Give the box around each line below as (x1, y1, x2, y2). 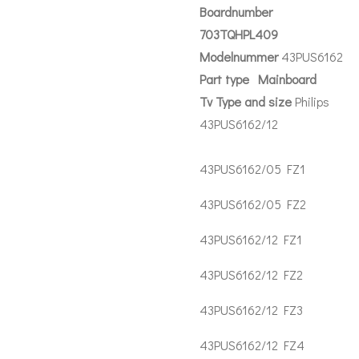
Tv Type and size (200, 93, 295, 110)
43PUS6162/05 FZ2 (200, 196, 306, 212)
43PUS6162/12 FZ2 (200, 266, 303, 283)
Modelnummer (200, 48, 281, 65)
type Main (225, 71, 285, 87)
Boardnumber (200, 3, 272, 20)
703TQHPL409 (200, 26, 278, 42)
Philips (295, 93, 329, 110)
